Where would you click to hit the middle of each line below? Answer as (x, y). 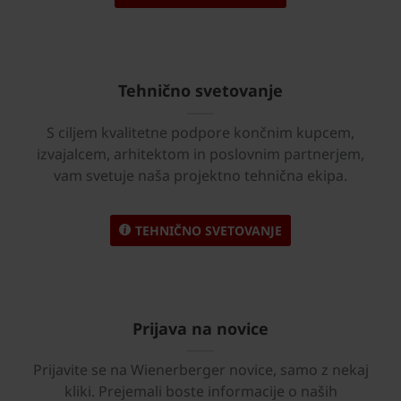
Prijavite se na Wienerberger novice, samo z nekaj (200, 370)
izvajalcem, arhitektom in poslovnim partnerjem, (200, 154)
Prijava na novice (200, 328)
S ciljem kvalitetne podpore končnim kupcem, (200, 132)
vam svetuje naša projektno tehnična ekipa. (200, 175)
